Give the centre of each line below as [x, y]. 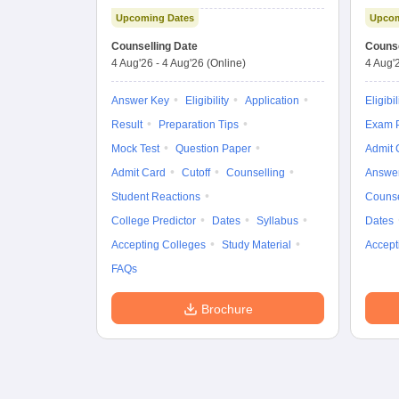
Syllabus [277, 221]
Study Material [256, 245]
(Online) [226, 63]
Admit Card [138, 173]
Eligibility [207, 101]
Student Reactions [156, 197]
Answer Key [140, 101]
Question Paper [213, 149]
